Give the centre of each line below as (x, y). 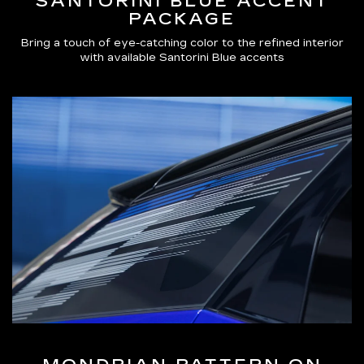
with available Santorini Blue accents (182, 58)
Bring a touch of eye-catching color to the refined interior (182, 43)
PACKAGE (182, 19)
